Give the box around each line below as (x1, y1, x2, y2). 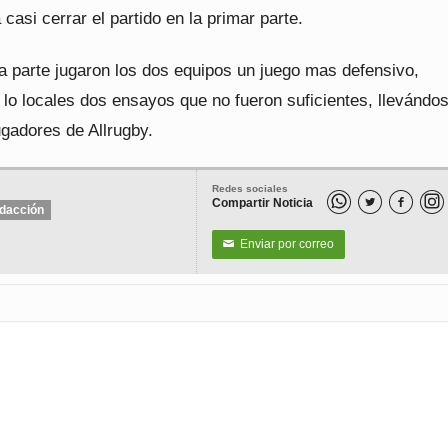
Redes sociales (212, 183, 288, 194)
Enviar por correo (234, 237, 334, 251)
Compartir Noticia (212, 196, 313, 210)
